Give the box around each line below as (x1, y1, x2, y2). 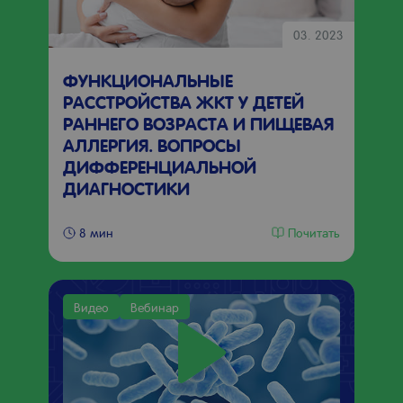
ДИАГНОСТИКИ (63, 176, 190, 200)
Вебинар (130, 299, 179, 315)
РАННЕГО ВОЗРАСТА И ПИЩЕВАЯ (63, 112, 334, 135)
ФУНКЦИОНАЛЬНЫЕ (63, 68, 233, 92)
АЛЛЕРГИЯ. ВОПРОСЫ (63, 133, 241, 157)
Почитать (288, 223, 340, 240)
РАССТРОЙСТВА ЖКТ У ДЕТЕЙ (63, 90, 304, 113)
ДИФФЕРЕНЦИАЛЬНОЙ (63, 155, 256, 178)
